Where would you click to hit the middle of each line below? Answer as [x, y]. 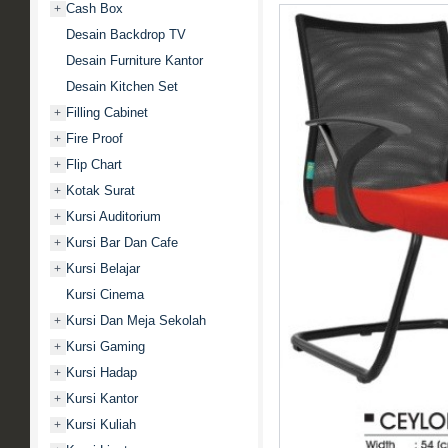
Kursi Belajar [102, 268]
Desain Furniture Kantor [134, 60]
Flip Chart [93, 164]
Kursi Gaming [105, 346]
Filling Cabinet [106, 112]
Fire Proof [94, 138]
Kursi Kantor [101, 398]
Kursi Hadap [101, 372]
